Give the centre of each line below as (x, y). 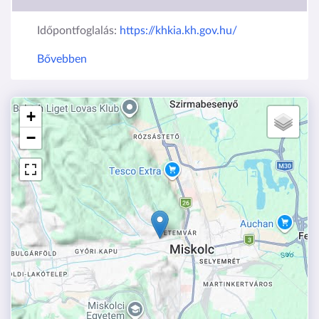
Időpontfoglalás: (78, 30)
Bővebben (62, 59)
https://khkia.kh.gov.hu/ (178, 30)
